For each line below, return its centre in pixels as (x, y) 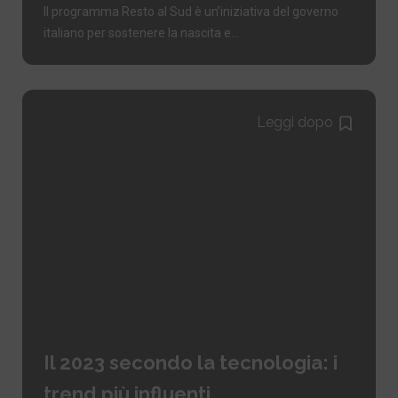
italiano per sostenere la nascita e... (141, 32)
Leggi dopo (295, 122)
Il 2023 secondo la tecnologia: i (190, 362)
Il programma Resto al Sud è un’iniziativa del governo (191, 11)
